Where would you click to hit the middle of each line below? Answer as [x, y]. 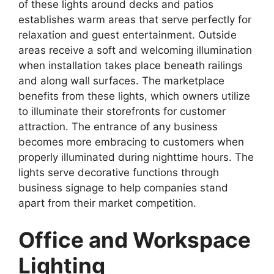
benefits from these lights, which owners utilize [134, 96]
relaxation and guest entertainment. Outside [128, 35]
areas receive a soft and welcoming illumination [135, 50]
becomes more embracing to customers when [131, 142]
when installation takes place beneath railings [131, 65]
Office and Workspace [135, 239]
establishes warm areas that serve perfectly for [135, 20]
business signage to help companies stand [123, 188]
